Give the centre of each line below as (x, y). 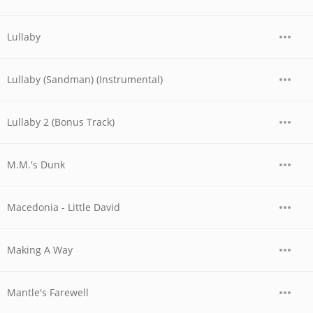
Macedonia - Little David (64, 207)
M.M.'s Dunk (36, 165)
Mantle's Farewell (48, 292)
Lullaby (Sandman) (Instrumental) (85, 79)
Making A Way (40, 250)
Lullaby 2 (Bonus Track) (61, 122)
